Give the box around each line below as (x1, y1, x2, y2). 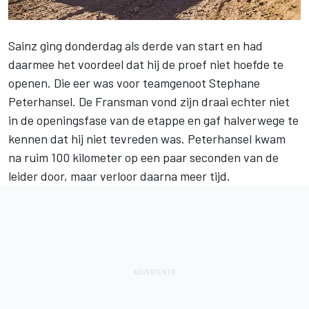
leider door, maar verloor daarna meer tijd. (8, 168, 230, 184)
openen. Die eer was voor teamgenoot (8, 75, 209, 91)
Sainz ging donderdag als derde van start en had (8, 38, 263, 54)
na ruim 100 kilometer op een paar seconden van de (8, 150, 279, 166)
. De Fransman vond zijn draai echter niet (72, 94, 290, 110)
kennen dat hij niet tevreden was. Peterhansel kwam (8, 131, 286, 147)
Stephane (209, 75, 260, 91)
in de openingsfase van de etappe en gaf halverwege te (8, 112, 299, 128)
